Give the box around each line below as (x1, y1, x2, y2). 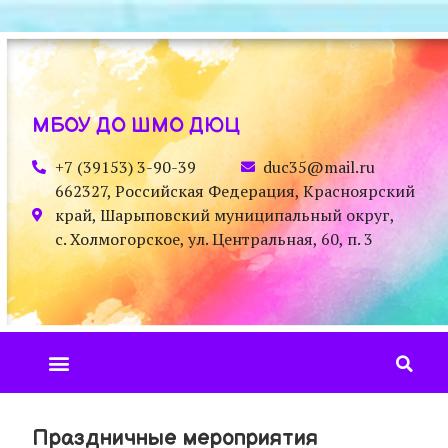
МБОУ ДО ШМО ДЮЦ (32, 114, 240, 138)
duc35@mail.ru (263, 156, 375, 178)
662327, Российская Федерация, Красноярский (54, 180, 415, 202)
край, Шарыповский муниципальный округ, (54, 204, 394, 226)
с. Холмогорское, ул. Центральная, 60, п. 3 (54, 228, 373, 250)
